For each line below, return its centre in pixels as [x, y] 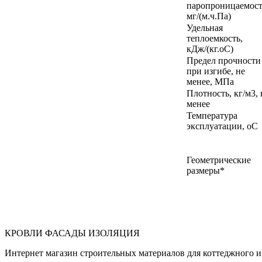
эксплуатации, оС [222, 126]
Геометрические [219, 160]
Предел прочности [224, 60]
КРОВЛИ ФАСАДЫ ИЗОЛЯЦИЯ [72, 233]
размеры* [206, 170]
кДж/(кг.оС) [210, 49]
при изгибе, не [216, 71]
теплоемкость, [215, 38]
